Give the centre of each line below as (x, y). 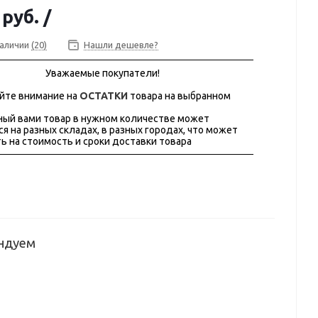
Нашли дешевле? (121, 45)
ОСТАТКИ (104, 96)
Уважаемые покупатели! (102, 73)
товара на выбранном (179, 96)
